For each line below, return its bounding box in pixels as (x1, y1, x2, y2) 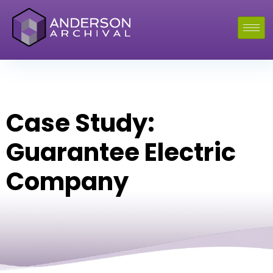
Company (6, 165, 129, 199)
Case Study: (6, 106, 155, 140)
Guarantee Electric (6, 135, 236, 169)
